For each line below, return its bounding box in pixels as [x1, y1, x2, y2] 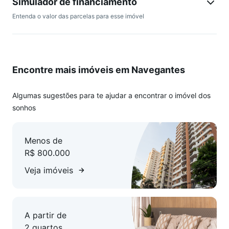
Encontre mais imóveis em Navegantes [12, 64, 185, 75]
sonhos [12, 103, 36, 112]
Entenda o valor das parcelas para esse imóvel [12, 12, 144, 20]
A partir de [25, 210, 66, 220]
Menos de [25, 135, 62, 146]
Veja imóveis [25, 165, 73, 175]
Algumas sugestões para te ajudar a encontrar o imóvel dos [12, 91, 211, 100]
